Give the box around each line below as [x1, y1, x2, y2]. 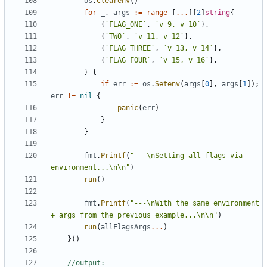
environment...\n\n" [51, 163, 130, 172]
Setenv [155, 80, 180, 89]
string [205, 8, 230, 17]
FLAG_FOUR [109, 56, 147, 65]
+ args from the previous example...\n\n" [51, 211, 218, 220]
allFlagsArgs [101, 223, 151, 232]
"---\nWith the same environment [130, 199, 259, 208]
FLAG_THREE [109, 44, 151, 53]
